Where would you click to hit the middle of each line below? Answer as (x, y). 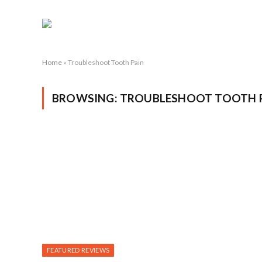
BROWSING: (86, 98)
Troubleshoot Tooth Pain (106, 62)
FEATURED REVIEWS (78, 250)
